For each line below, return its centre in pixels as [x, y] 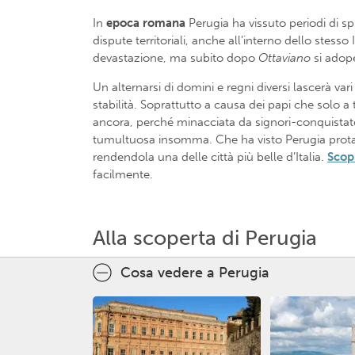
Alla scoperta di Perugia [205, 238]
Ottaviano [286, 57]
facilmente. [123, 174]
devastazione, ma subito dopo [176, 57]
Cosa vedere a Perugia [195, 272]
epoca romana [146, 23]
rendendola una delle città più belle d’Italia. [210, 157]
